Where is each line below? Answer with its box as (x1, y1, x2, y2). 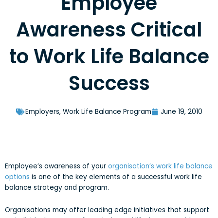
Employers (25, 107, 59, 117)
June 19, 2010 (160, 107, 202, 117)
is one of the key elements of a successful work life (30, 172, 202, 182)
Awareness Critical (16, 16, 202, 44)
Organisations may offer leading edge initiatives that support (5, 205, 209, 215)
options (5, 172, 30, 182)
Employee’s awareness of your (5, 162, 108, 171)
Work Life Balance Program (62, 107, 151, 117)
